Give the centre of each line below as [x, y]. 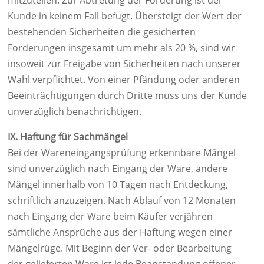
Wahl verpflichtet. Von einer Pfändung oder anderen [124, 80]
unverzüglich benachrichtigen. [75, 111]
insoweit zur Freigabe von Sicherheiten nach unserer [124, 64]
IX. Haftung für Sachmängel [68, 137]
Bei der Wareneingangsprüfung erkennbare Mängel [122, 153]
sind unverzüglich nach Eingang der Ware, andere [118, 169]
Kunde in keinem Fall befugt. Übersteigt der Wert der [125, 16]
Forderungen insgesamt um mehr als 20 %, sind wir [121, 48]
